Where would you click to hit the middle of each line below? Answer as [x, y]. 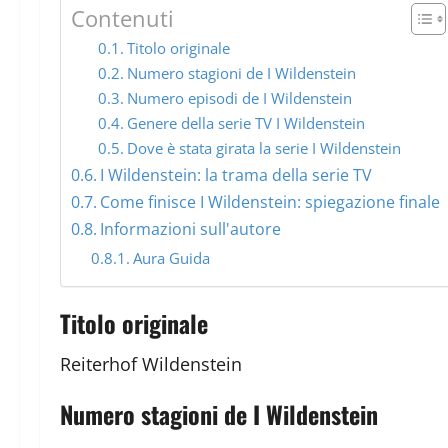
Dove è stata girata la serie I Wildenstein [264, 149]
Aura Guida [171, 258]
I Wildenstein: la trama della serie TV [236, 175]
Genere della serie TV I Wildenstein [246, 124]
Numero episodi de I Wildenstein [240, 99]
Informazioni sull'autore [191, 229]
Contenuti [122, 18]
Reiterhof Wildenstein [151, 364]
